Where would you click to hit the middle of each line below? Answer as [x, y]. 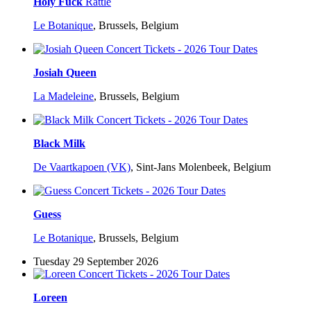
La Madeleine [64, 96]
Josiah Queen [65, 73]
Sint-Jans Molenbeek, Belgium [203, 167]
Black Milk [59, 144]
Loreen [50, 298]
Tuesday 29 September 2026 [96, 262]
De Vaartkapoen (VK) [82, 167]
